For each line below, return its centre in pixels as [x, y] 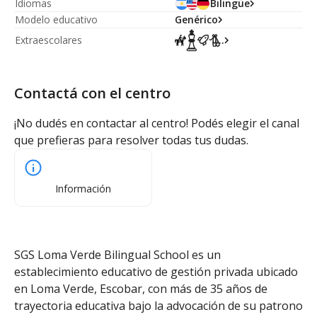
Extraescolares [48, 40]
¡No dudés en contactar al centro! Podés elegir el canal [157, 123]
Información [83, 189]
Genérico [196, 19]
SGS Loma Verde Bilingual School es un [117, 255]
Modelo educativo [56, 19]
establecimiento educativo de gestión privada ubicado [156, 272]
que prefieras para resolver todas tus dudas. [131, 140]
